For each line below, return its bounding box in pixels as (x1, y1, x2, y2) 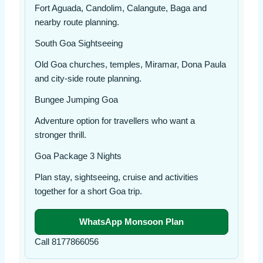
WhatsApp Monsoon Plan (79, 217, 184, 227)
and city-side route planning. (34, 74, 141, 84)
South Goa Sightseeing (34, 39, 123, 49)
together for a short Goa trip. (34, 187, 142, 197)
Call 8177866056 (34, 237, 99, 247)
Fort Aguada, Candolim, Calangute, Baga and (34, 4, 207, 14)
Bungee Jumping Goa (34, 95, 118, 105)
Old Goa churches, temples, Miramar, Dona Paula (34, 60, 226, 70)
